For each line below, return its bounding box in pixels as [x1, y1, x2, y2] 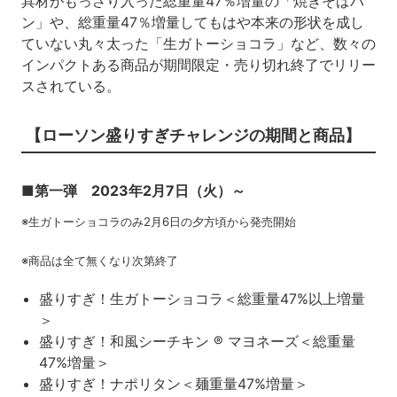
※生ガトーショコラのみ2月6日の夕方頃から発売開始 [20, 214, 296, 229]
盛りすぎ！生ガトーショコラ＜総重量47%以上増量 [38, 289, 365, 307]
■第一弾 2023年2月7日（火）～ [20, 181, 245, 199]
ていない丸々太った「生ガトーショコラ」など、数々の [20, 34, 376, 52]
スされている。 [20, 76, 121, 95]
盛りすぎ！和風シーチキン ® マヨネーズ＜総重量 [38, 331, 355, 350]
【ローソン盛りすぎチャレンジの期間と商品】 [25, 125, 361, 144]
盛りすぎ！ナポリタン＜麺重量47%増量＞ [38, 374, 308, 393]
